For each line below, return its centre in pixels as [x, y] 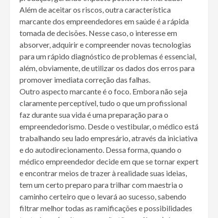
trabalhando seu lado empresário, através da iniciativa [109, 138]
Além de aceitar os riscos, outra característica [95, 10]
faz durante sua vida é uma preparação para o [94, 115]
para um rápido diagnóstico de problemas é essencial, [108, 56]
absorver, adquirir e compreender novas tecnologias [105, 45]
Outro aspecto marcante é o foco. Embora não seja [103, 91]
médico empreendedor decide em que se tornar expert [109, 162]
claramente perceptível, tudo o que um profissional [103, 103]
